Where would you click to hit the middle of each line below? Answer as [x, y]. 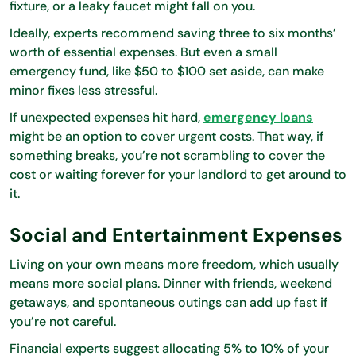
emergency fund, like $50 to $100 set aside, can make [167, 71]
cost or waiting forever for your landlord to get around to [178, 174]
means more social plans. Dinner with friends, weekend [171, 283]
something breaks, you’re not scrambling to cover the [167, 155]
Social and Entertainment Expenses [176, 234]
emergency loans [258, 117]
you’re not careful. [64, 321]
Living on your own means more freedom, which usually [174, 264]
